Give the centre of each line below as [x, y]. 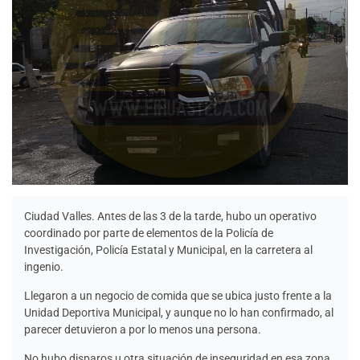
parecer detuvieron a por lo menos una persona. [143, 329]
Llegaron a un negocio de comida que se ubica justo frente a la [178, 295]
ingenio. [44, 266]
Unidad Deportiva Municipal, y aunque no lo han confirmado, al [179, 312]
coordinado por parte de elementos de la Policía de [149, 233]
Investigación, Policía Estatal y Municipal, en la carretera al [168, 250]
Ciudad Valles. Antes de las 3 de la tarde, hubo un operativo [170, 216]
